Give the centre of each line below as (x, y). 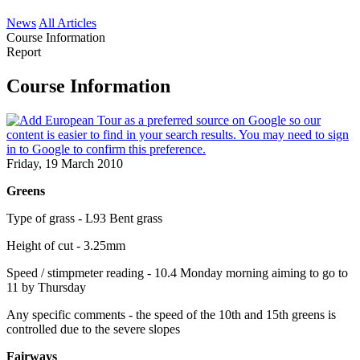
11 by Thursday (46, 287)
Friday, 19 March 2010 (65, 163)
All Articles (67, 23)
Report (24, 52)
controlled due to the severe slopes (93, 329)
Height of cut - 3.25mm (66, 245)
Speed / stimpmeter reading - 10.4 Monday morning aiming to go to (177, 272)
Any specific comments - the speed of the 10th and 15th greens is (171, 314)
